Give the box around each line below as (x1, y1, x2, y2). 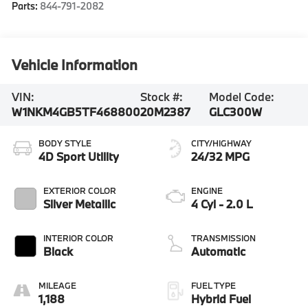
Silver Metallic (43, 196, 116, 211)
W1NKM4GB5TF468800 (12, 104, 141, 120)
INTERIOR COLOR (43, 232, 114, 243)
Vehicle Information (12, 54, 138, 74)
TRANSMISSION (191, 232, 256, 243)
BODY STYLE (38, 137, 92, 148)
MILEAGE (38, 279, 77, 291)
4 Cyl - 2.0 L (191, 196, 253, 211)
